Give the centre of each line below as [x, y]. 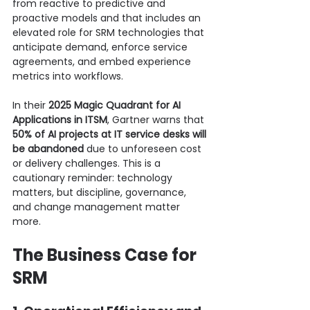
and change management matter [98, 207]
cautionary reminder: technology [94, 177]
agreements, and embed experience [103, 61]
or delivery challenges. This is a [88, 163]
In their [30, 105]
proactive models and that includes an [108, 18]
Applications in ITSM [60, 119]
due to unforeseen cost [144, 148]
